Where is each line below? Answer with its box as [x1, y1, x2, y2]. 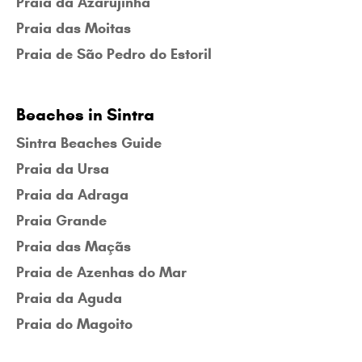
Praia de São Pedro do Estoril [16, 45, 212, 64]
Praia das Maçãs [16, 238, 131, 256]
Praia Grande [16, 212, 107, 230]
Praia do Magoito [16, 315, 133, 334]
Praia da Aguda [16, 289, 122, 308]
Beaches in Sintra [16, 104, 154, 126]
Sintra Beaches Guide [16, 134, 162, 153]
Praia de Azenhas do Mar [16, 263, 187, 282]
